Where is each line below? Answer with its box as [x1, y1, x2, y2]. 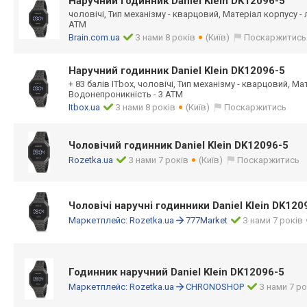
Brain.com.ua [69, 32, 120, 42]
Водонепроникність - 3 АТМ [69, 89, 183, 99]
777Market [186, 215, 228, 225]
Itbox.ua [69, 102, 100, 112]
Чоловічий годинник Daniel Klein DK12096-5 [69, 139, 288, 151]
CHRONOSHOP [186, 282, 244, 292]
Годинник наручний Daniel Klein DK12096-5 [69, 266, 284, 278]
